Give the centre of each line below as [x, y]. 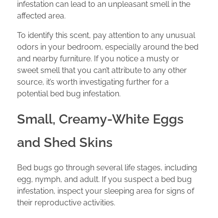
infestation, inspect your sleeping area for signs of [106, 191]
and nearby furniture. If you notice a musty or [98, 59]
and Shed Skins [65, 143]
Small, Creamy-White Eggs [100, 119]
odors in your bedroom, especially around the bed [108, 47]
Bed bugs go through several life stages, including [107, 168]
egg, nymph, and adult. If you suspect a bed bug [104, 180]
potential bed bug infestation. [69, 94]
